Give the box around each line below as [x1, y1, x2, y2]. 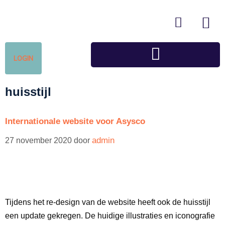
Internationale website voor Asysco [5, 117, 145, 126]
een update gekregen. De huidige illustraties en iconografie [5, 211, 215, 220]
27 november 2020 [5, 136, 72, 145]
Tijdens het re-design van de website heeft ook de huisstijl [5, 198, 210, 206]
